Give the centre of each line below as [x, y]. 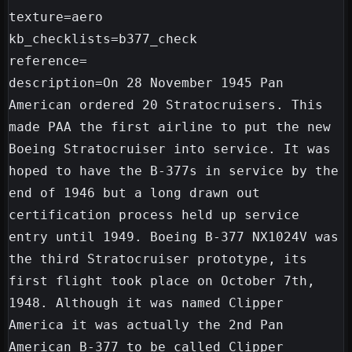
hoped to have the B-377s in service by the [174, 171]
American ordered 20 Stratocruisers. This [166, 105]
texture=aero [56, 17]
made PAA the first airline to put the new [170, 127]
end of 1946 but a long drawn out [134, 193]
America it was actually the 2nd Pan [146, 325]
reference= [48, 61]
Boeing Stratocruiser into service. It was [170, 149]
